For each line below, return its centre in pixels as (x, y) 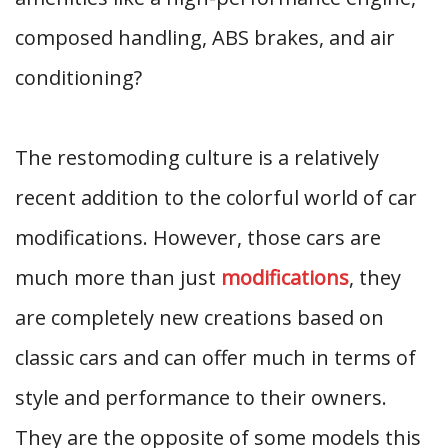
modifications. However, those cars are (198, 237)
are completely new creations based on (199, 317)
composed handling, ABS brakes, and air (205, 37)
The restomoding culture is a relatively (197, 157)
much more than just (118, 277)
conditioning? (78, 77)
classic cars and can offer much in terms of (215, 357)
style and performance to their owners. (201, 397)
